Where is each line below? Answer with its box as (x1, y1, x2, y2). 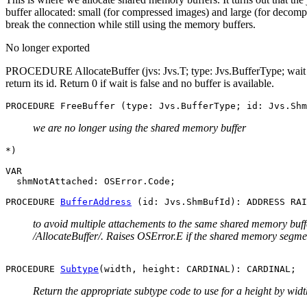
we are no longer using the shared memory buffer (33, 121, 246, 134)
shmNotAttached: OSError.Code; (5, 175, 175, 186)
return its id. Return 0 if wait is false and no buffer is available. (5, 77, 274, 89)
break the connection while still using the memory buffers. (5, 18, 256, 30)
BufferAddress (60, 196, 132, 207)
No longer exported (5, 41, 90, 53)
